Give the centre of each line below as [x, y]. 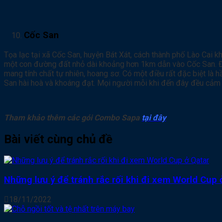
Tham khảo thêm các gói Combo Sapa [73, 117]
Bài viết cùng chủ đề [58, 139]
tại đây [154, 117]
